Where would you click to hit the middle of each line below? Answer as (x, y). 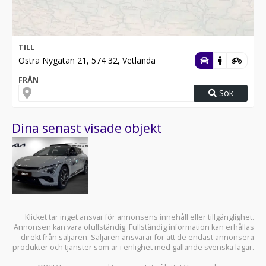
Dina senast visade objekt (87, 128)
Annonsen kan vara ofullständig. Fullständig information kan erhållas (134, 227)
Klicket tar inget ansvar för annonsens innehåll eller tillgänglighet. (140, 217)
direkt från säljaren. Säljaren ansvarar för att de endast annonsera (137, 237)
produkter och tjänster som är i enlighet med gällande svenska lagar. (133, 247)
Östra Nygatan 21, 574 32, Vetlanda (87, 60)
